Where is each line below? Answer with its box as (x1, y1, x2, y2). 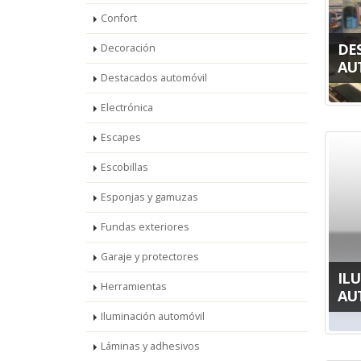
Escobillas (101, 160, 148, 174)
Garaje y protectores (101, 250, 199, 263)
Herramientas (101, 280, 167, 293)
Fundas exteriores (101, 220, 189, 234)
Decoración (101, 41, 156, 55)
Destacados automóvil (101, 71, 207, 85)
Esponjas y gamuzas (101, 190, 198, 204)
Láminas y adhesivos (101, 339, 200, 353)
